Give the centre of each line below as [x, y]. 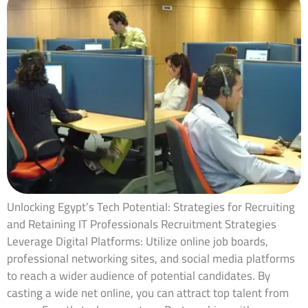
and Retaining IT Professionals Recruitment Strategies [142, 224]
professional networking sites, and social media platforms [151, 258]
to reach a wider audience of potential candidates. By [139, 275]
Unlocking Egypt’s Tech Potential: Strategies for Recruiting [151, 207]
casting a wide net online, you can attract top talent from [148, 293]
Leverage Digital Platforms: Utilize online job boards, [137, 241]
